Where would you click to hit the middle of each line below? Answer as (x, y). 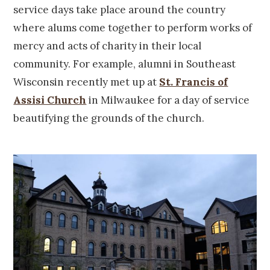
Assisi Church (50, 100)
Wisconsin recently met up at (86, 82)
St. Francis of (194, 82)
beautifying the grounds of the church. (109, 118)
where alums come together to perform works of (133, 28)
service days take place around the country (120, 10)
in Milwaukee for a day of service (168, 100)
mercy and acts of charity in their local (108, 46)
